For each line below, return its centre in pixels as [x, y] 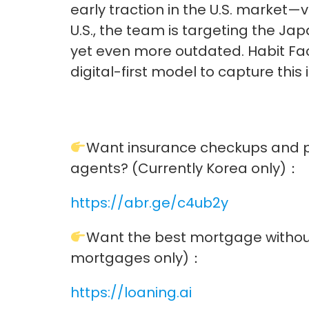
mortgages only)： [137, 258]
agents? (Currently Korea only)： [185, 168]
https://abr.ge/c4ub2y [149, 202]
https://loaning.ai [131, 292]
